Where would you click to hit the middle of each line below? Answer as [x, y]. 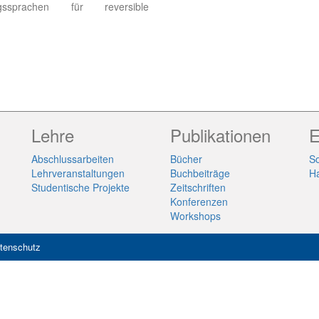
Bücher [186, 159]
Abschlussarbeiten [73, 159]
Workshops [195, 216]
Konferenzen [199, 202]
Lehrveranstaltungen [78, 173]
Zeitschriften [198, 188]
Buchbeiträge [200, 173]
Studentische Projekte [80, 188]
